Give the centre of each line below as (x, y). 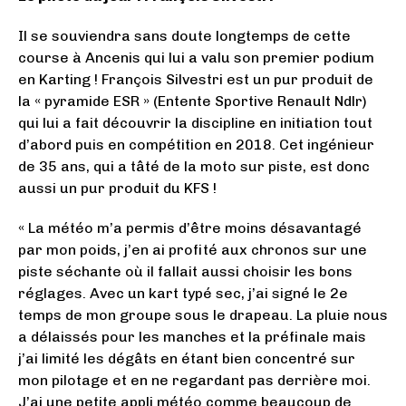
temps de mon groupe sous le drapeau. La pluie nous (203, 314)
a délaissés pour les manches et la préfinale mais (192, 336)
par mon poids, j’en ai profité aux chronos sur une (193, 249)
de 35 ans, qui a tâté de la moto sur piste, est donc (194, 166)
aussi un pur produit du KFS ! (117, 188)
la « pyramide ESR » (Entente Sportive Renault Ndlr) (193, 101)
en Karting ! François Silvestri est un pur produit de (196, 79)
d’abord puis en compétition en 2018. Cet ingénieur (196, 144)
